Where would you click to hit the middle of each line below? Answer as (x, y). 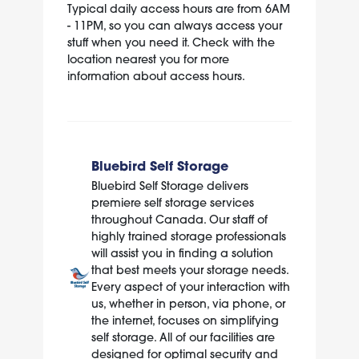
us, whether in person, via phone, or (188, 303)
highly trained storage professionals (188, 236)
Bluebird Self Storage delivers (169, 186)
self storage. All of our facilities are (183, 337)
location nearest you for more (148, 59)
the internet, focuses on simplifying (185, 320)
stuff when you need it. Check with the (171, 42)
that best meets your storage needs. (190, 270)
